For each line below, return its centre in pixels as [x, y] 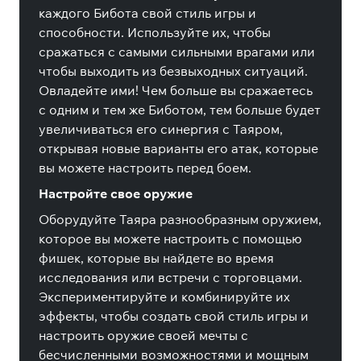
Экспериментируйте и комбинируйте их [164, 297]
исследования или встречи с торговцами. [170, 277]
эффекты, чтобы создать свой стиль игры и [174, 316]
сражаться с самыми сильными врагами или [177, 52]
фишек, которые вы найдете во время [156, 258]
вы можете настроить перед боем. [145, 168]
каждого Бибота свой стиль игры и [147, 13]
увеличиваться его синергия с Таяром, [161, 129]
